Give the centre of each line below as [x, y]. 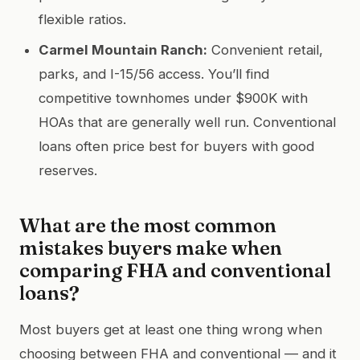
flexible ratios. [82, 19]
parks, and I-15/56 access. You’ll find [154, 74]
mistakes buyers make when [151, 247]
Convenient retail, [265, 49]
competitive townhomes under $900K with [173, 98]
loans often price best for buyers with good [176, 146]
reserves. [68, 170]
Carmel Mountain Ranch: [123, 49]
